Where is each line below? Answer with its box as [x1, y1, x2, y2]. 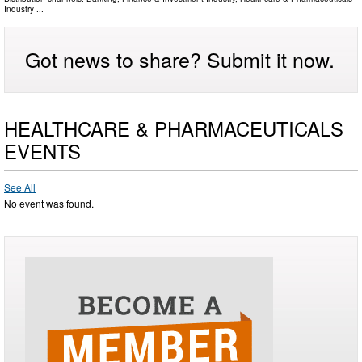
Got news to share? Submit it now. [25, 44, 335, 74]
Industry [4, 3, 34, 15]
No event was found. [4, 196, 94, 211]
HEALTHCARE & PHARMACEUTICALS [4, 114, 343, 143]
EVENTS [4, 137, 81, 166]
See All [4, 180, 36, 195]
